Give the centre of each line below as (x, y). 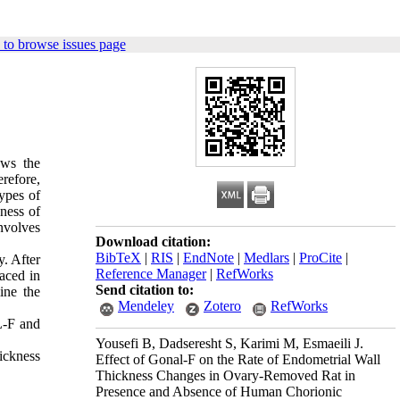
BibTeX (118, 258)
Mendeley (146, 306)
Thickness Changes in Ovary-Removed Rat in (225, 375)
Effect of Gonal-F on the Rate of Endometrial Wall (238, 359)
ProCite (321, 258)
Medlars (267, 258)
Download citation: (153, 242)
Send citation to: (145, 290)
